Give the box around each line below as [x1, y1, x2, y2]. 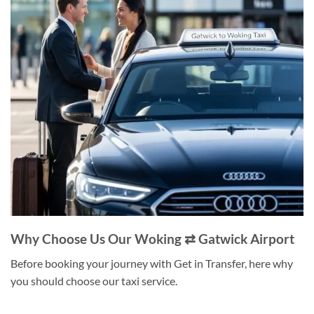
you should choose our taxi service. [11, 273, 177, 287]
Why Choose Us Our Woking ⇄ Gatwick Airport [11, 231, 294, 247]
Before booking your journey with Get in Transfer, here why [11, 256, 293, 270]
